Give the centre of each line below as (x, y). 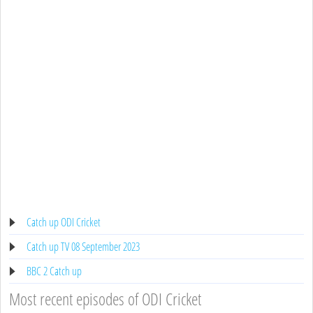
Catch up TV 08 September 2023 (83, 246)
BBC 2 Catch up (54, 271)
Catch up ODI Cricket (64, 222)
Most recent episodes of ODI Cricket (105, 298)
